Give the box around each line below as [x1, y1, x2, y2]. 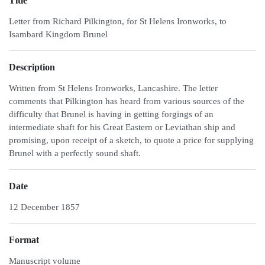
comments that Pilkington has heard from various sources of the [9, 96, 244, 106]
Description [9, 62, 55, 72]
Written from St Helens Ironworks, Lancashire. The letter [9, 83, 218, 93]
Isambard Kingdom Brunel [9, 30, 108, 39]
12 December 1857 [9, 202, 80, 212]
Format [9, 235, 39, 245]
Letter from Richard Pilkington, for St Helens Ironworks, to [9, 17, 227, 26]
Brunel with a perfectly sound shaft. [9, 148, 141, 158]
